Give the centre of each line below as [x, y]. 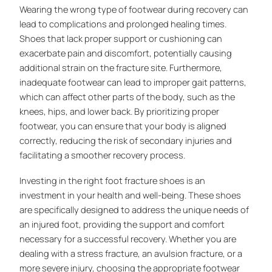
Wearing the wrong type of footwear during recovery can [134, 9]
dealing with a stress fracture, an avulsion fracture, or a [131, 253]
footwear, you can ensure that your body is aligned [123, 125]
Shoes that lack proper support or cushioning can [121, 38]
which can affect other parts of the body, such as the [127, 96]
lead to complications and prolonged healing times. [123, 23]
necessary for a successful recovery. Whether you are [128, 238]
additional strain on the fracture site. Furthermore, [121, 67]
